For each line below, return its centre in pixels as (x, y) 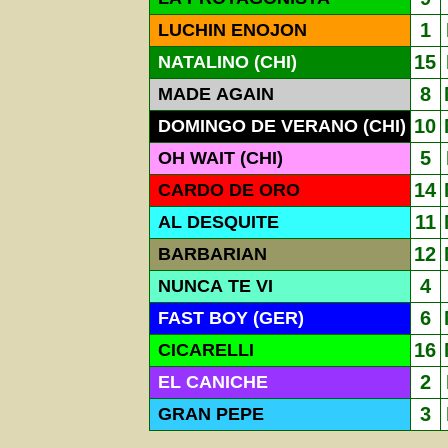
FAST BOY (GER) (228, 318)
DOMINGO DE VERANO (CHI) (279, 126)
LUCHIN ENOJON (229, 30)
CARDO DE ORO (226, 190)
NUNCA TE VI (212, 286)
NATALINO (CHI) (224, 62)
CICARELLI (203, 350)
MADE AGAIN (213, 94)
